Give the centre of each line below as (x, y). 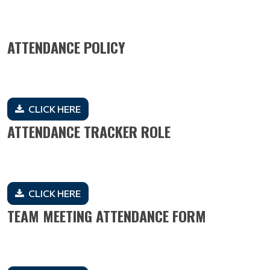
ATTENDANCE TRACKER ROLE (89, 131)
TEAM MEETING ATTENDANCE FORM (107, 216)
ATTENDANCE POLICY (66, 47)
